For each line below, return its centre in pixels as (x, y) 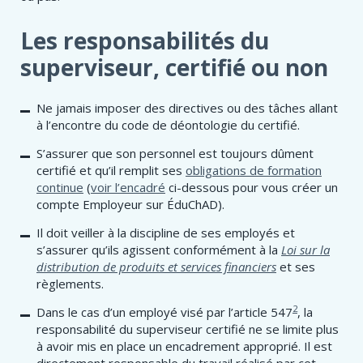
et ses (296, 266)
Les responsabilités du (145, 41)
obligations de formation (254, 171)
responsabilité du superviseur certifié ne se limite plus (188, 329)
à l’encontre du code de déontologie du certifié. (168, 125)
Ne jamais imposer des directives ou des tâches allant (187, 108)
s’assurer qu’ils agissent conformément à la (159, 249)
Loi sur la (305, 249)
